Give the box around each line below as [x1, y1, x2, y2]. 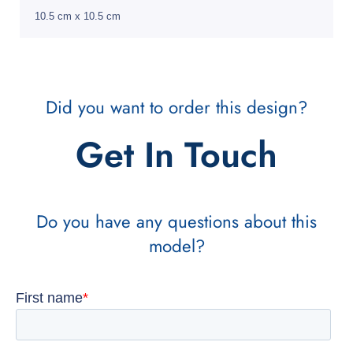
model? [148, 233, 205, 259]
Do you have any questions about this [36, 209, 317, 235]
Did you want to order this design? [46, 95, 307, 121]
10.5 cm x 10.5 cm [35, 9, 121, 22]
